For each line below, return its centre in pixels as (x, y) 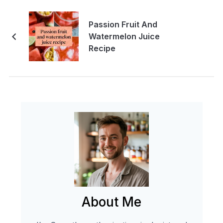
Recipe (102, 48)
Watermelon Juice (124, 36)
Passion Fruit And (123, 24)
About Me (111, 202)
